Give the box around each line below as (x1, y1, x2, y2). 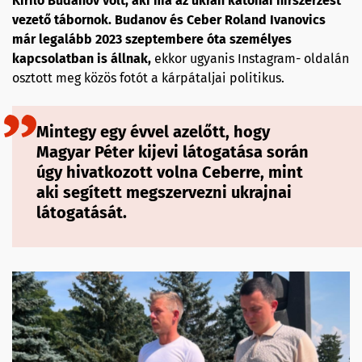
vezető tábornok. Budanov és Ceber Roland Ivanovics (12, 12, 326, 28)
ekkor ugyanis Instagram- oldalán (151, 51, 349, 67)
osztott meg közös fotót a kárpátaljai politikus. (12, 70, 288, 86)
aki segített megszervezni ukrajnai (36, 183, 292, 203)
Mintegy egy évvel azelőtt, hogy (36, 122, 270, 142)
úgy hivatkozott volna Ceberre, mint (36, 162, 303, 183)
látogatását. (36, 203, 127, 223)
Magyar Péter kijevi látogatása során (36, 142, 309, 162)
